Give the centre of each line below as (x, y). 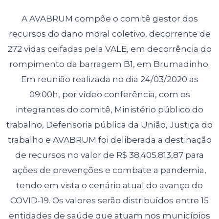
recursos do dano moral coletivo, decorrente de (109, 33)
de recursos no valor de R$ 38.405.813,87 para (109, 155)
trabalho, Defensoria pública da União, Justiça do (109, 124)
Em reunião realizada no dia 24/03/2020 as (109, 79)
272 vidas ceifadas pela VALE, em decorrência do (109, 49)
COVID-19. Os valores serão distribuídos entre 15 (109, 200)
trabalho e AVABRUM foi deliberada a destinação (109, 140)
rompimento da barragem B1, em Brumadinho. (109, 64)
